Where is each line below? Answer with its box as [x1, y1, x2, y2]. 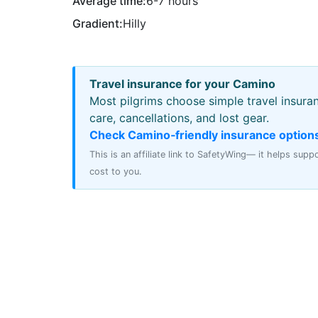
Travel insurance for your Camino [89, 77, 275, 92]
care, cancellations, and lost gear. [89, 111, 269, 126]
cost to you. [89, 166, 142, 177]
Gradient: [72, 16, 123, 31]
